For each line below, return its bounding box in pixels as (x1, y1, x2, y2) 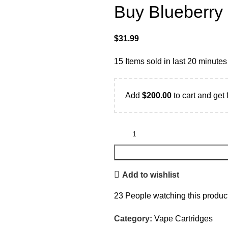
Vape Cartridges (154, 214, 213, 223)
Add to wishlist (122, 170, 180, 179)
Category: (114, 214, 152, 223)
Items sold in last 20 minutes (125, 57, 227, 66)
